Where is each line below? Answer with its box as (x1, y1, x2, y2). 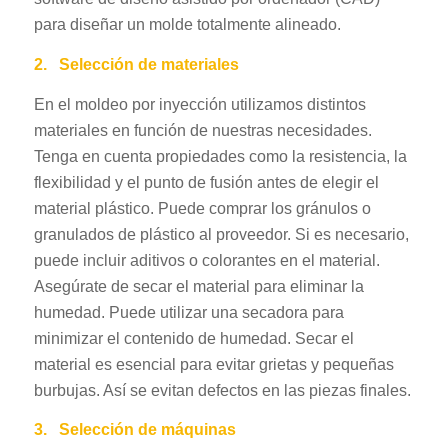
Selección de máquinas (58, 421, 236, 439)
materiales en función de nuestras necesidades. (33, 121, 372, 139)
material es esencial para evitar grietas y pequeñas (33, 355, 394, 373)
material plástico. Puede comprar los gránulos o (33, 199, 371, 217)
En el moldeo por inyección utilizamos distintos (33, 95, 366, 113)
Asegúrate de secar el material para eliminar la (33, 277, 364, 295)
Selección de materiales (58, 56, 239, 74)
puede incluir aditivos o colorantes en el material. (33, 251, 380, 269)
